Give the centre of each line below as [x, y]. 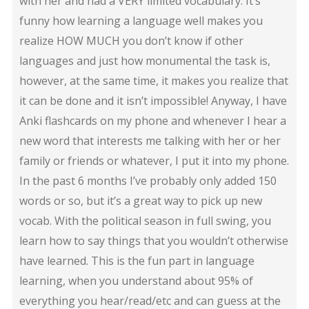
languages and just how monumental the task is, [144, 60]
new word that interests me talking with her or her [150, 140]
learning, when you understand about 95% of [136, 280]
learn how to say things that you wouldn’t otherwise [153, 240]
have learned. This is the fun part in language [137, 260]
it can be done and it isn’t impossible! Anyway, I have [153, 100]
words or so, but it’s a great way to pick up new [140, 200]
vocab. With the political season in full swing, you [145, 220]
